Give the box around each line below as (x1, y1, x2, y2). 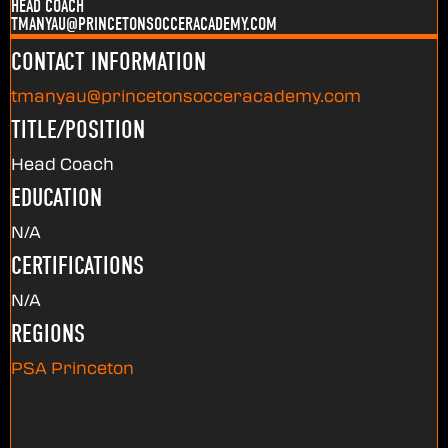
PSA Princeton (11, 355, 134, 379)
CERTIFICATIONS (11, 250, 144, 280)
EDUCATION (11, 182, 102, 212)
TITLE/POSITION (11, 114, 145, 144)
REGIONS (11, 318, 85, 348)
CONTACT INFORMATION (11, 46, 206, 76)
